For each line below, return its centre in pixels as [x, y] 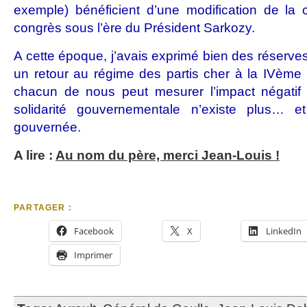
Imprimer [93, 255]
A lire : [35, 155]
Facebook [94, 231]
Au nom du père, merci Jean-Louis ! [168, 155]
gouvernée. [47, 127]
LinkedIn [284, 231]
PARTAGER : [43, 208]
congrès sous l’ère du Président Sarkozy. [134, 28]
